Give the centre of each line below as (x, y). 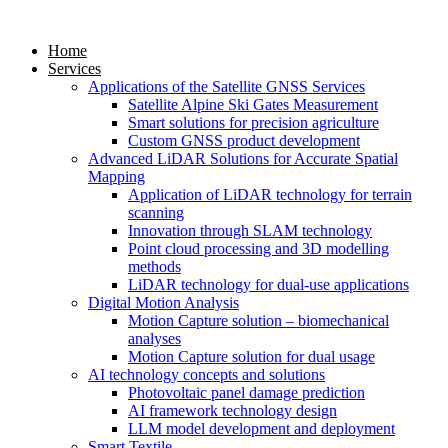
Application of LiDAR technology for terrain (270, 194)
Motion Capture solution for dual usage (251, 356)
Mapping (116, 176)
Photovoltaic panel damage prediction (246, 392)
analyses (154, 338)
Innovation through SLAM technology (250, 230)
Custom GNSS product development (244, 140)
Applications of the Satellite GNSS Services (226, 86)
